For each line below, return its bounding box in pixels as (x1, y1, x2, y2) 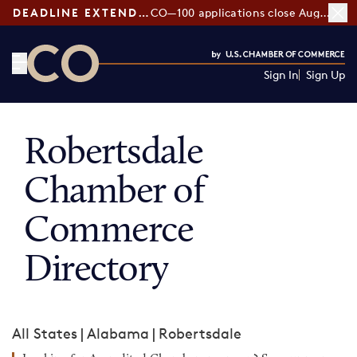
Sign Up (305, 68, 345, 81)
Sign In (263, 68, 299, 81)
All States (12, 324, 77, 342)
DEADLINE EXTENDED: (138, 6, 149, 19)
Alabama (87, 324, 149, 342)
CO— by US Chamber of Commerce (26, 83, 263, 100)
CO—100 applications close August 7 (319, 6, 330, 19)
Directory (24, 252, 169, 290)
